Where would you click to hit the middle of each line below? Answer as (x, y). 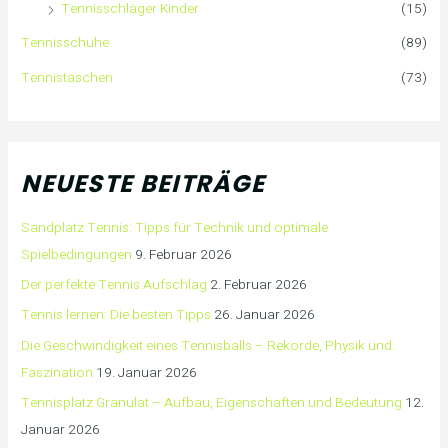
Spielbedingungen (77, 254)
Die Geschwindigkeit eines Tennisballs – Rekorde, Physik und (207, 345)
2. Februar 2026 (259, 285)
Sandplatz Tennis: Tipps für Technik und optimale (175, 227)
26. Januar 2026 (265, 315)
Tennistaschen (67, 77)
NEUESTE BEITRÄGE (143, 183)
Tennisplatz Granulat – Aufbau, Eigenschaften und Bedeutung (212, 403)
